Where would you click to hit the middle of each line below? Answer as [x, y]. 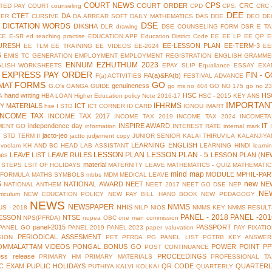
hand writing [22, 96]
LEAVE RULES [70, 155]
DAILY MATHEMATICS [161, 16]
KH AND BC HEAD [50, 146]
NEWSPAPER [91, 207]
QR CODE [178, 266]
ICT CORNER [106, 106]
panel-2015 [49, 227]
